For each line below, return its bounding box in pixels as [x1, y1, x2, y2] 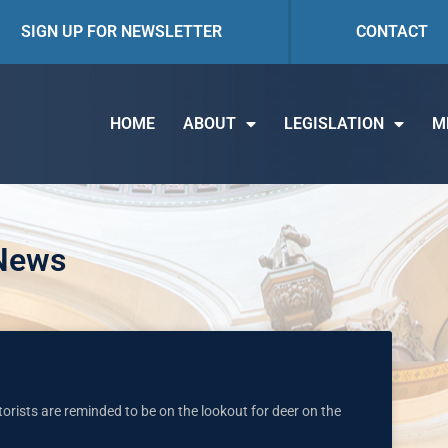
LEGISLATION [284, 114, 385, 133]
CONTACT [355, 22, 428, 41]
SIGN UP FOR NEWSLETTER [21, 22, 223, 41]
